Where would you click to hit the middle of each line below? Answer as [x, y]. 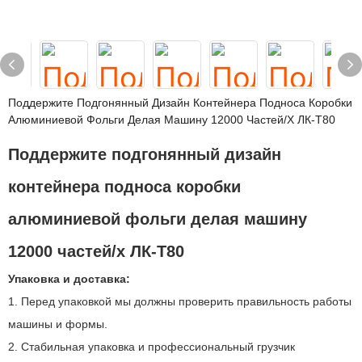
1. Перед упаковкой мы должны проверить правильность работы [180, 301]
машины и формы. [58, 324]
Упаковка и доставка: [69, 279]
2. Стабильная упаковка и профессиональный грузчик [152, 347]
